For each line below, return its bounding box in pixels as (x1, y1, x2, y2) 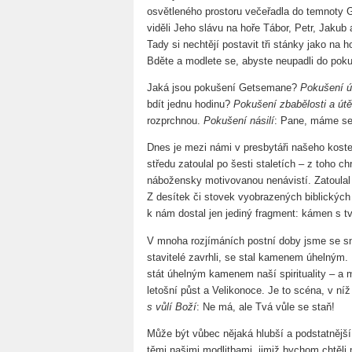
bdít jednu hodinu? (147, 97, 233, 110)
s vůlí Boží (147, 300, 196, 313)
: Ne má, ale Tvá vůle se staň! (196, 300, 335, 313)
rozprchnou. (147, 114, 203, 126)
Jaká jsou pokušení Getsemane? (147, 81, 300, 93)
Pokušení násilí (203, 114, 274, 126)
